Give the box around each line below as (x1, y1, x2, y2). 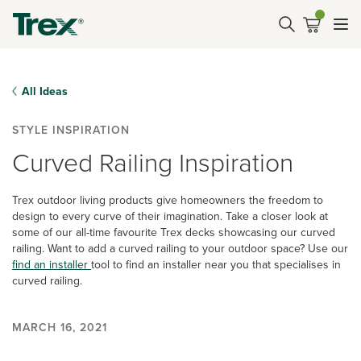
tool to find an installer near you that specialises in (91, 256, 341, 272)
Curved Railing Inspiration (12, 143, 293, 180)
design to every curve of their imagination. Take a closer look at (12, 208, 328, 224)
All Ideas (22, 83, 68, 99)
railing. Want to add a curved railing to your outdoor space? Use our (12, 240, 348, 256)
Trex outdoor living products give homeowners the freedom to (12, 192, 323, 208)
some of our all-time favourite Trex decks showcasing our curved (12, 224, 335, 240)
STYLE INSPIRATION (12, 122, 130, 138)
